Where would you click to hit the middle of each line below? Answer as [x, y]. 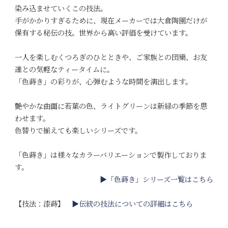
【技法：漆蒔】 [43, 204]
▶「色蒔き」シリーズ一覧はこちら [157, 179]
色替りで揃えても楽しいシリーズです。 [78, 130]
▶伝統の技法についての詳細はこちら [132, 204]
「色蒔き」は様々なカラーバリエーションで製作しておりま [110, 155]
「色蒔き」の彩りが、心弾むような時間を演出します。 [103, 81]
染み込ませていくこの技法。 [61, 8]
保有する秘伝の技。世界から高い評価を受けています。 [103, 33]
